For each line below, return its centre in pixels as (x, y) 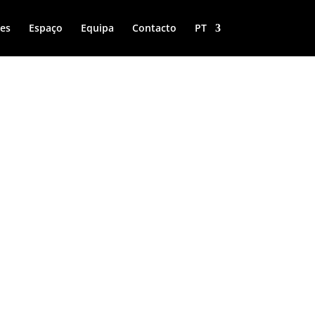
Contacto (154, 28)
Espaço (45, 28)
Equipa (97, 28)
